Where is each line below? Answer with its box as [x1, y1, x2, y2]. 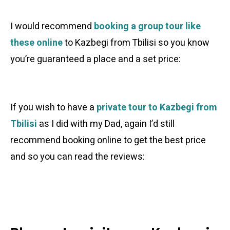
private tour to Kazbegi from [97, 101, 217, 114]
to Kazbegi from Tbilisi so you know [63, 36, 209, 50]
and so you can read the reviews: [10, 150, 145, 164]
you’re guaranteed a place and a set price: [10, 52, 181, 66]
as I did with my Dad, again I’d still [37, 117, 175, 131]
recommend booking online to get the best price [10, 133, 206, 147]
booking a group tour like [92, 20, 201, 33]
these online [10, 36, 63, 50]
